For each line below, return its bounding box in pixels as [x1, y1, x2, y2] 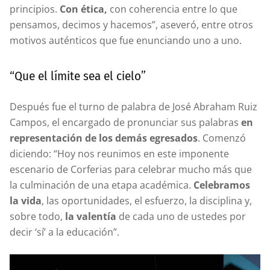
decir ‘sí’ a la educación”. [10, 225, 119, 239]
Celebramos [193, 178, 250, 192]
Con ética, [60, 2, 107, 16]
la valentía [63, 209, 116, 223]
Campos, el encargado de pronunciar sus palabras [10, 115, 241, 129]
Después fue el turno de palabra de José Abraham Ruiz [10, 99, 257, 113]
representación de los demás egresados [10, 131, 198, 145]
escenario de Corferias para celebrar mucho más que [10, 162, 252, 176]
